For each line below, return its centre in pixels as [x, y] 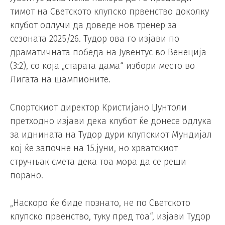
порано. [27, 175]
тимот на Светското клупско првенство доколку [109, 11]
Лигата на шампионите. [60, 79]
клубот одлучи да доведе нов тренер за [93, 25]
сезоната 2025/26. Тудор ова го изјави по [95, 38]
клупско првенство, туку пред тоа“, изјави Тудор [110, 217]
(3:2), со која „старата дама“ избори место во [102, 66]
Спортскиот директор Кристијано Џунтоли [98, 107]
